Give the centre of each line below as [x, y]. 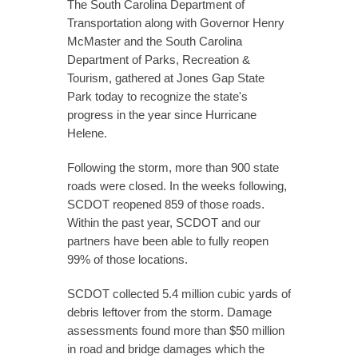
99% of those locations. [127, 259]
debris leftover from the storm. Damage [169, 312]
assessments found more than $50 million [176, 330]
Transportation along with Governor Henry [176, 23]
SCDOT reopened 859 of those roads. [166, 204]
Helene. [87, 133]
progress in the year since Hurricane [162, 115]
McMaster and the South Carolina [155, 41]
